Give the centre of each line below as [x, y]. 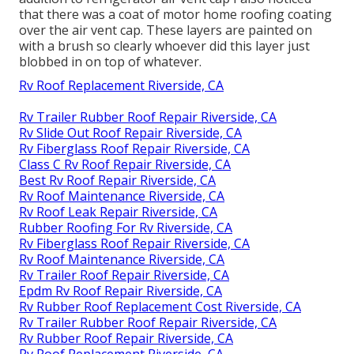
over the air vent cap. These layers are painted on [166, 30]
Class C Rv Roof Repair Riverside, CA [125, 165]
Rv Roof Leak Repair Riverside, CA [118, 212]
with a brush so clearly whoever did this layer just [164, 46]
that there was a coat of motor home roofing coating [175, 15]
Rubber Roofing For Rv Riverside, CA [126, 228]
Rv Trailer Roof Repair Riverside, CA [124, 275]
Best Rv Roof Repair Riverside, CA [117, 181]
